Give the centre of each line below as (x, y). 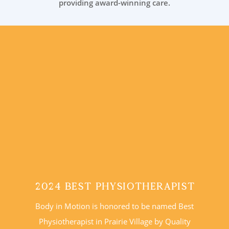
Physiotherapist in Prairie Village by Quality (114, 221)
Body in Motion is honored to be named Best (114, 206)
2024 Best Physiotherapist (114, 186)
